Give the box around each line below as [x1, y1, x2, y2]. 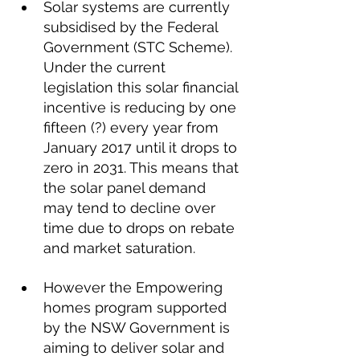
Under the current [43, 59, 170, 76]
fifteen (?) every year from [43, 119, 223, 136]
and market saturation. [43, 239, 195, 256]
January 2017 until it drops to [43, 139, 241, 156]
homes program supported [43, 299, 231, 316]
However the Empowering [43, 279, 227, 296]
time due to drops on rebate [43, 219, 239, 236]
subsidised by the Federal [43, 18, 222, 35]
